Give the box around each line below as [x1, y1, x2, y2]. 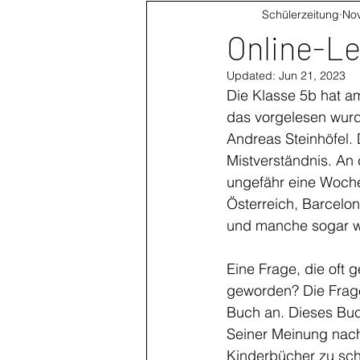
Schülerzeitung [262, 6, 339, 22]
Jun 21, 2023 [279, 68, 346, 83]
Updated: [227, 68, 279, 83]
